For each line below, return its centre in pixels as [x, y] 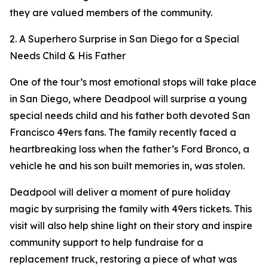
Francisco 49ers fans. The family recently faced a [123, 133]
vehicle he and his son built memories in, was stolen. [127, 166]
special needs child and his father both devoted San [130, 116]
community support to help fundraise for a [106, 243]
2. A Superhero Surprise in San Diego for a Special [124, 39]
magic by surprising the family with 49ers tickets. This [131, 209]
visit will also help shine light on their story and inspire [131, 226]
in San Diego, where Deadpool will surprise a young [128, 99]
